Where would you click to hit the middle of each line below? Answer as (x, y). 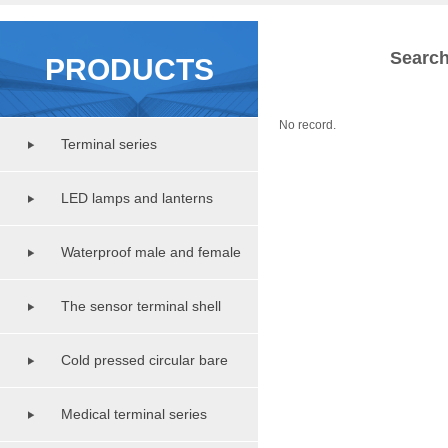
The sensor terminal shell (141, 306)
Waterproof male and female (151, 252)
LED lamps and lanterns (137, 198)
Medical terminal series (134, 414)
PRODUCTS (129, 69)
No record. (307, 125)
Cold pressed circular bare (144, 360)
